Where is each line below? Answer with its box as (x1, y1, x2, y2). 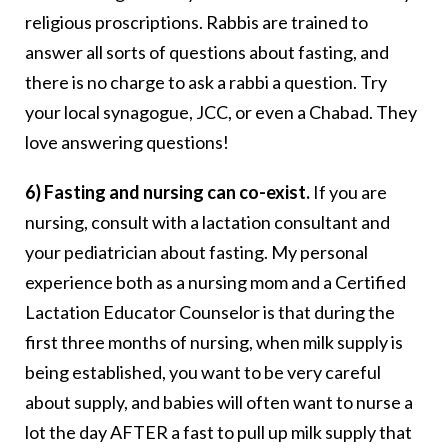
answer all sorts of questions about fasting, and (25, 41, 389, 64)
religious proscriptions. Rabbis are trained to (25, 11, 368, 34)
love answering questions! (25, 131, 229, 154)
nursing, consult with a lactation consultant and (25, 211, 390, 234)
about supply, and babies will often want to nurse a (25, 391, 413, 414)
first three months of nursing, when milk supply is (25, 331, 403, 354)
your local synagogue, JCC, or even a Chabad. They (25, 101, 417, 124)
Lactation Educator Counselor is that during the (25, 301, 395, 324)
